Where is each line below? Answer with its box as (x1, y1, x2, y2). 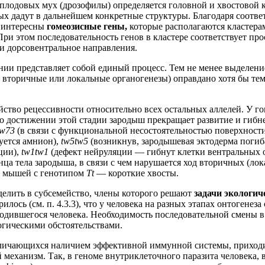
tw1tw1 (21, 146, 51, 157)
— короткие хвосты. (96, 167, 179, 178)
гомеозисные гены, (47, 21, 130, 31)
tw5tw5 (61, 135, 91, 146)
